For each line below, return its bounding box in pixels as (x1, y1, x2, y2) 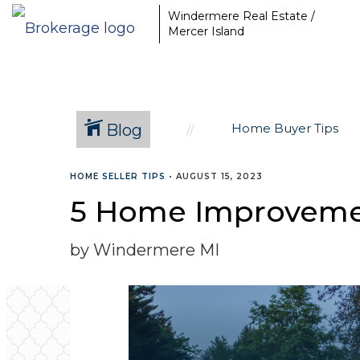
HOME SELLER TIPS (70, 171, 166, 182)
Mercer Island (168, 24, 244, 39)
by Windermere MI (70, 240, 219, 260)
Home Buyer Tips (231, 121, 339, 136)
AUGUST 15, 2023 (176, 171, 263, 182)
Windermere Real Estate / (168, 9, 315, 23)
